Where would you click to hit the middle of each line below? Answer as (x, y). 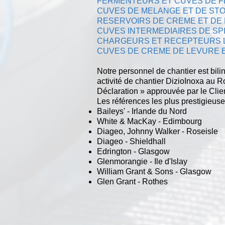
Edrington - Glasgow (133, 151)
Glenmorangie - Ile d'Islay (142, 161)
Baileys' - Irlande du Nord (142, 111)
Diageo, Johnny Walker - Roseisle (157, 131)
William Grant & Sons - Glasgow (154, 172)
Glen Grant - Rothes (132, 182)
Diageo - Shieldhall (131, 141)
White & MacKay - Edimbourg (149, 121)
